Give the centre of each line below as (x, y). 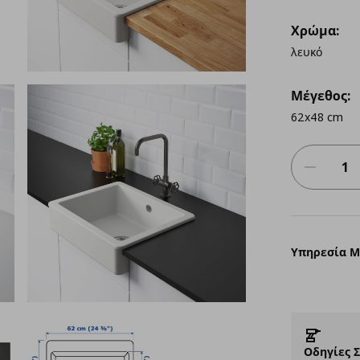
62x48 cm (318, 117)
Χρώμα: (315, 31)
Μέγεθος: (320, 96)
